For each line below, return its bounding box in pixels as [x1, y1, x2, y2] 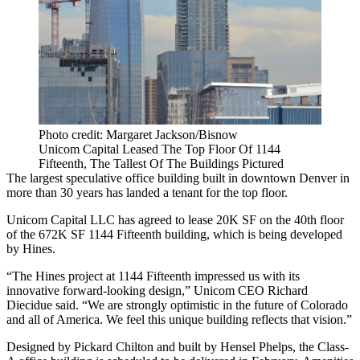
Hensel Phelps [220, 340, 292, 354]
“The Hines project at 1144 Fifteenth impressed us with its [6, 269, 300, 284]
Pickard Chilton [74, 340, 153, 354]
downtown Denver [241, 171, 337, 186]
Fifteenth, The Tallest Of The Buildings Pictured [39, 157, 284, 171]
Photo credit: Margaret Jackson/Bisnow [39, 128, 238, 142]
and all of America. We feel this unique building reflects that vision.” [6, 313, 352, 327]
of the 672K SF [6, 227, 88, 242]
